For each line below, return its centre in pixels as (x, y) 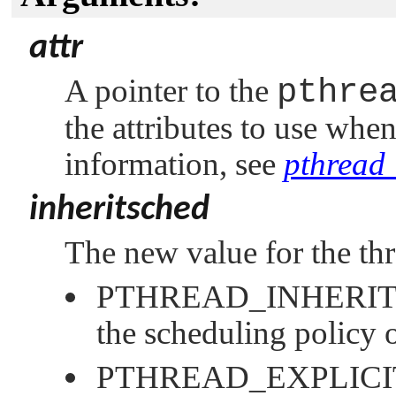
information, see (174, 164)
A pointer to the (171, 91)
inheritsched (119, 210)
